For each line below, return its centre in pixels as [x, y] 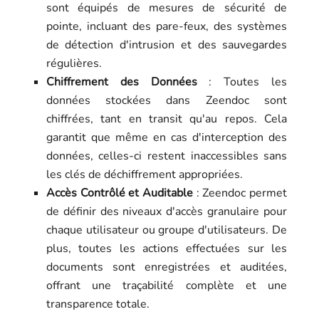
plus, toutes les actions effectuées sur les [167, 248]
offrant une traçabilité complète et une [167, 285]
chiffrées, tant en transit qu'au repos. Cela [167, 119]
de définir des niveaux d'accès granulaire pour [167, 211]
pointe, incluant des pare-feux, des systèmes [167, 26]
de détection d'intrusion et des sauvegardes [167, 45]
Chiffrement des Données [121, 82]
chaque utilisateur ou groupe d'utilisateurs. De [167, 230]
